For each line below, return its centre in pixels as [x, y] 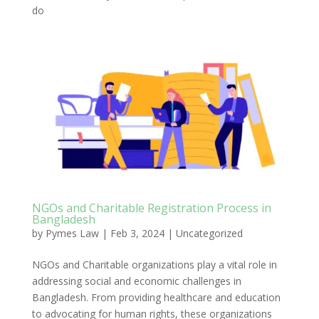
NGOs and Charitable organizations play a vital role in [154, 264]
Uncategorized [209, 233]
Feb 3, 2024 [137, 233]
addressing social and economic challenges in [136, 281]
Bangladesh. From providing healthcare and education [156, 297]
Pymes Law [72, 233]
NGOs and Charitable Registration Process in [151, 208]
